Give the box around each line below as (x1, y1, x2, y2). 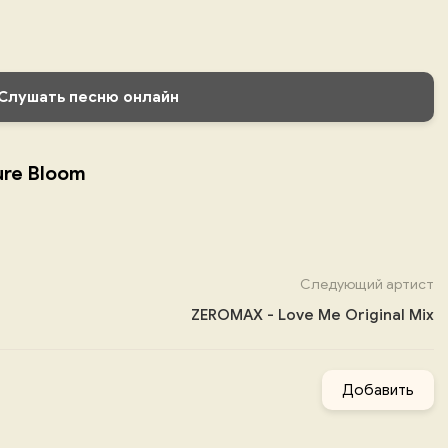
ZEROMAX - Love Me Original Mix (191, 306, 434, 324)
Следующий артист (300, 276, 434, 293)
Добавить (342, 381, 414, 399)
